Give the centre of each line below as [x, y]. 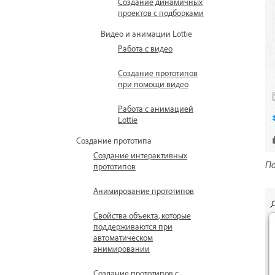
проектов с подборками [161, 13]
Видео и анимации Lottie [146, 33]
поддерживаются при [133, 226]
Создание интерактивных [140, 155]
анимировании [122, 248]
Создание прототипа [114, 140]
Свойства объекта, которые [142, 215]
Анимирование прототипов [144, 191]
